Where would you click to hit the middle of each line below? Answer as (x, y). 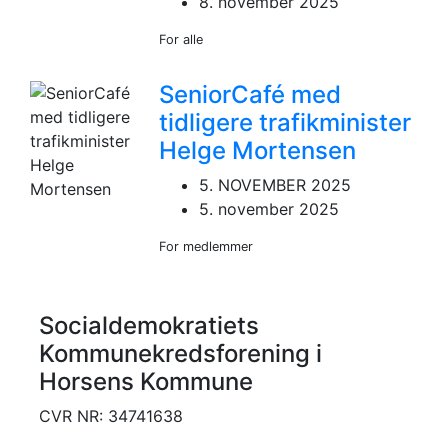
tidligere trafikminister (285, 122)
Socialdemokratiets (149, 325)
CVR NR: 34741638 (111, 415)
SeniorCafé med (250, 94)
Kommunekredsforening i (180, 353)
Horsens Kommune (146, 381)
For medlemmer (206, 246)
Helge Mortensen (258, 150)
